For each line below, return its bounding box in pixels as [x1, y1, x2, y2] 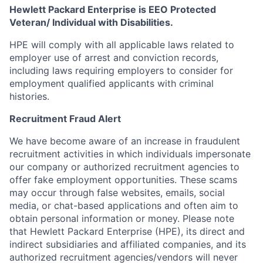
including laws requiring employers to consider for [9, 65, 233, 76]
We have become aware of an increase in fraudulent [9, 135, 240, 147]
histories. [9, 90, 49, 102]
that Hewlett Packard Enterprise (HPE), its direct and [9, 225, 245, 237]
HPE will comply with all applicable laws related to [9, 39, 234, 50]
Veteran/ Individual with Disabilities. [9, 16, 173, 28]
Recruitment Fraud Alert [9, 113, 121, 124]
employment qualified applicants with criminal [9, 77, 214, 89]
